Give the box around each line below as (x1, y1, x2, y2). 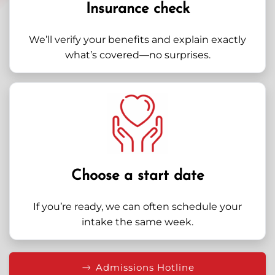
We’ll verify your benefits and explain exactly (29, 34, 246, 45)
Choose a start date (71, 169, 204, 184)
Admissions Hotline (96, 261, 195, 273)
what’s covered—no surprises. (64, 49, 211, 61)
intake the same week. (82, 216, 193, 228)
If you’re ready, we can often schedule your (33, 201, 242, 212)
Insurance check (85, 2, 190, 17)
